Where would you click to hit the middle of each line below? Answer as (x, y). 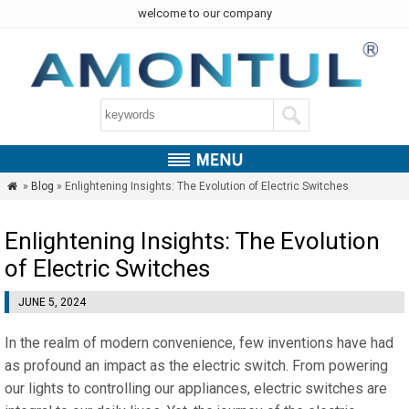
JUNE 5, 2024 (52, 302)
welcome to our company (204, 13)
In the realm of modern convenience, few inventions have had (199, 343)
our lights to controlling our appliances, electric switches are (196, 388)
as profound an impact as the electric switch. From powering (196, 366)
